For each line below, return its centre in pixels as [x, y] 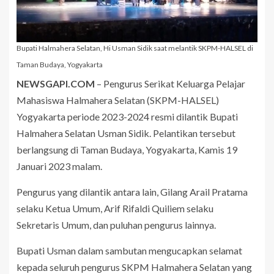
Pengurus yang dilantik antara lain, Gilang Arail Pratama [132, 192]
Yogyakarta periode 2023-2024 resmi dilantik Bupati [127, 117]
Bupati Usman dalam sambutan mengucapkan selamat [129, 251]
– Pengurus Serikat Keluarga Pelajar [170, 84]
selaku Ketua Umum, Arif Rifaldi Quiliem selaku [115, 209]
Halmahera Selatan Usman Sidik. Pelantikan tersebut [126, 133]
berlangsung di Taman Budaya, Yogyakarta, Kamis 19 [127, 150]
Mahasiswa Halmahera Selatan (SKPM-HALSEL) [118, 100]
